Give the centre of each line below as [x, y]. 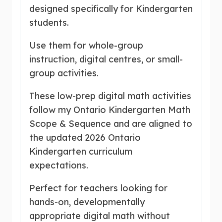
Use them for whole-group [86, 45]
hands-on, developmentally [87, 202]
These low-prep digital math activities [110, 96]
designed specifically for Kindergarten [111, 8]
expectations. [59, 165]
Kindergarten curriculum [81, 151]
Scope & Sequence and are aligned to [111, 123]
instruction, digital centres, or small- [106, 59]
